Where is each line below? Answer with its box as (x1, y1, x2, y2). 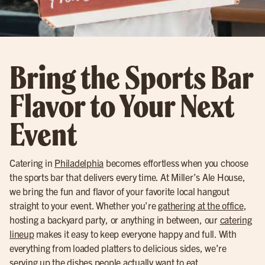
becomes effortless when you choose (104, 157, 248, 169)
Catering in (9, 157, 54, 169)
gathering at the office (158, 199, 244, 211)
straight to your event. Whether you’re (9, 199, 159, 211)
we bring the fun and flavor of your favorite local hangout (9, 185, 230, 197)
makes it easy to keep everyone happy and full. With (34, 228, 237, 240)
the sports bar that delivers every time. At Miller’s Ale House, (9, 171, 245, 183)
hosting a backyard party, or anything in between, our (9, 214, 220, 225)
